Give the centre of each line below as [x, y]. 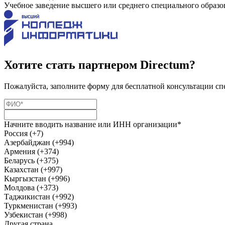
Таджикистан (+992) [39, 196]
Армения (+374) [31, 151]
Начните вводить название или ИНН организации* [93, 124]
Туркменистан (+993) [40, 205]
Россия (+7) [24, 133]
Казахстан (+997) [33, 169]
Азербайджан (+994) [39, 142]
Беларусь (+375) [31, 160]
